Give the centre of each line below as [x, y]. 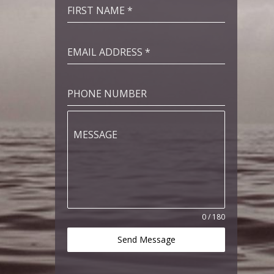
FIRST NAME [97, 10]
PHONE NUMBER [107, 93]
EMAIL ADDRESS [106, 52]
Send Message [146, 239]
